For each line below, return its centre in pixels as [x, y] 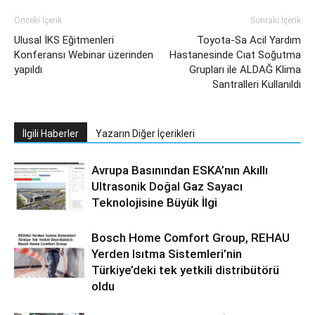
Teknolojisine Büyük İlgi [154, 202]
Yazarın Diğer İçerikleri [145, 133]
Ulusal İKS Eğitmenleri [64, 40]
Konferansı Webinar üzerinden [84, 54]
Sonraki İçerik [276, 20]
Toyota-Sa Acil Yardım [249, 40]
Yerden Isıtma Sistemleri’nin [167, 253]
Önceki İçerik [38, 20]
